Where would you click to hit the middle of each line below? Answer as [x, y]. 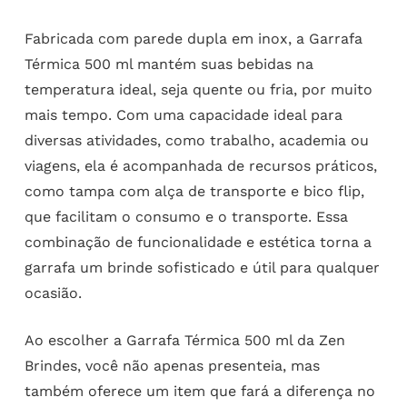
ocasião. [53, 293]
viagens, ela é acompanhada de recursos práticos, [200, 165]
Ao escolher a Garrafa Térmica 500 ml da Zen [184, 340]
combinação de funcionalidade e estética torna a [198, 242]
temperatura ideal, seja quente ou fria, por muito [198, 89]
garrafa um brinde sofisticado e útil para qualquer [202, 267]
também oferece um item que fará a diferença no [199, 391]
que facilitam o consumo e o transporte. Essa [186, 216]
